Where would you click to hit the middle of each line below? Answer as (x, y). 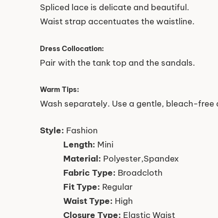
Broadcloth (139, 173)
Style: (52, 130)
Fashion (81, 130)
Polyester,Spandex (140, 158)
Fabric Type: (90, 173)
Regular (117, 187)
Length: (79, 144)
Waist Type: (88, 201)
